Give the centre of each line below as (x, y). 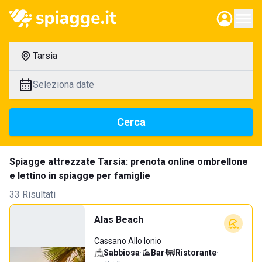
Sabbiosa (122, 253)
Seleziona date (63, 85)
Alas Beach (119, 220)
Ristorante (196, 253)
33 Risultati (32, 194)
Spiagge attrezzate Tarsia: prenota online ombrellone (129, 162)
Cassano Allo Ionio (128, 241)
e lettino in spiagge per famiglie (80, 176)
